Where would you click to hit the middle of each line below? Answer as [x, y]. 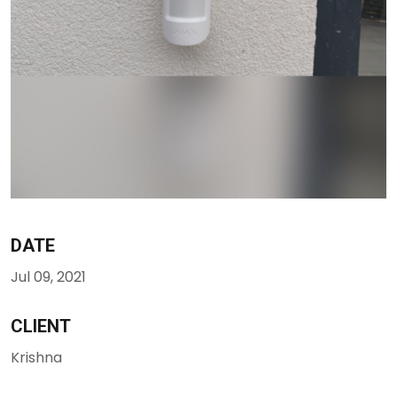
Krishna [36, 358]
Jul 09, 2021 [48, 277]
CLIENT [41, 327]
